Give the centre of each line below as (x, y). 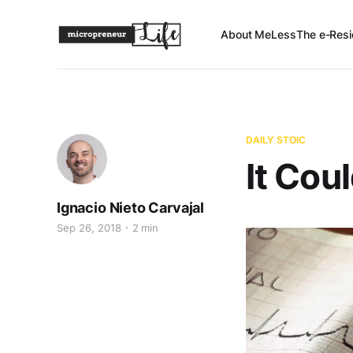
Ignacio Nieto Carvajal (131, 208)
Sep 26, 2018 (89, 228)
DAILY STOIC (276, 140)
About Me (246, 34)
